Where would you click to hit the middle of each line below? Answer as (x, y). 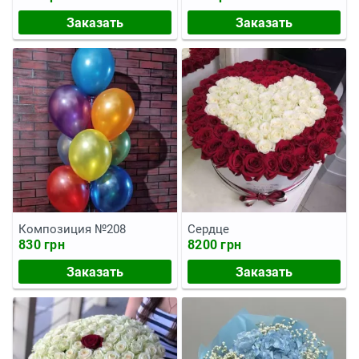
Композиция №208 (72, 229)
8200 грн (214, 245)
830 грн (42, 245)
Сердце (208, 229)
